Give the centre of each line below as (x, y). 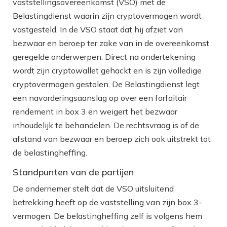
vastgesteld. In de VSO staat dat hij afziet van (98, 29)
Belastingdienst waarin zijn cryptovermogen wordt (107, 15)
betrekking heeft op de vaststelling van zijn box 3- (107, 202)
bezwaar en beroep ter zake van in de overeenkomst (111, 43)
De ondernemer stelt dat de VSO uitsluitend (93, 188)
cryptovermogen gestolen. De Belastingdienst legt (106, 84)
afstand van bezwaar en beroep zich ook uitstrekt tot (112, 139)
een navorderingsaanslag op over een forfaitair (100, 98)
